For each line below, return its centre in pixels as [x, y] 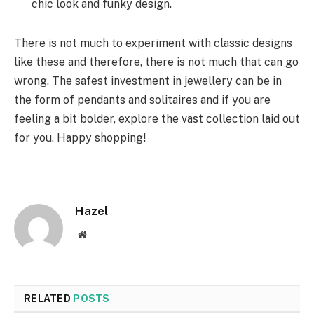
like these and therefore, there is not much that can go [156, 62]
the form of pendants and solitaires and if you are [142, 100]
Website [101, 234]
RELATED [49, 298]
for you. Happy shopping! [80, 137]
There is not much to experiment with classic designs [153, 43]
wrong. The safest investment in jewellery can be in [148, 81]
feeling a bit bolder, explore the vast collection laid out [157, 118]
